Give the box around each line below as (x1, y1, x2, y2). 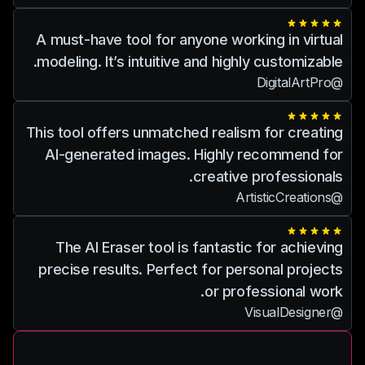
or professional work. (204, 283, 343, 300)
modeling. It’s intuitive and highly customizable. (37, 53, 343, 70)
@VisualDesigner (331, 304, 343, 320)
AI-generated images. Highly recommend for (45, 146, 343, 163)
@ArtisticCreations (331, 189, 343, 205)
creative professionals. (192, 168, 343, 185)
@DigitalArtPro (331, 74, 343, 90)
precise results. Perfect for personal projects (38, 261, 343, 278)
